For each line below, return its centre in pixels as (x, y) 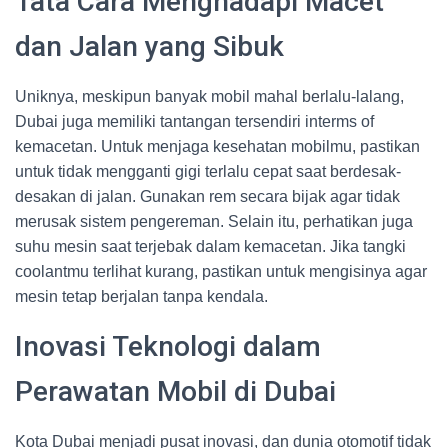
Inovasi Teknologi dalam (168, 346)
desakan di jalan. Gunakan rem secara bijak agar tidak (207, 196)
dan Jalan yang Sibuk (149, 46)
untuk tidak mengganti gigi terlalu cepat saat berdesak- (208, 171)
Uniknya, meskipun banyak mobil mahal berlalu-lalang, (209, 96)
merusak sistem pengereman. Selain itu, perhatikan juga (214, 221)
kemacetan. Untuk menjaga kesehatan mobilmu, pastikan (217, 146)
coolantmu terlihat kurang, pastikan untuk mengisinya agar (221, 271)
